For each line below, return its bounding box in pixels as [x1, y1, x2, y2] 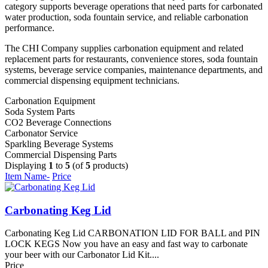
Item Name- [5, 170, 50, 181]
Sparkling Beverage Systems [5, 138, 113, 149]
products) [90, 160, 128, 170]
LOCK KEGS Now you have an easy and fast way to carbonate [5, 239, 248, 249]
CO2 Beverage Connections [5, 117, 111, 127]
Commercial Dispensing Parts [5, 149, 117, 160]
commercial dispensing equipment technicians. [5, 75, 179, 86]
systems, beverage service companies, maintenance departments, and [5, 64, 263, 75]
